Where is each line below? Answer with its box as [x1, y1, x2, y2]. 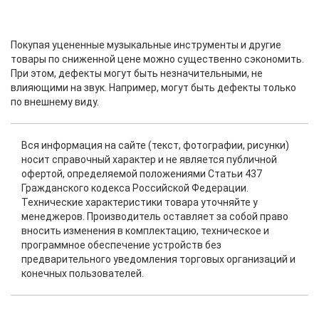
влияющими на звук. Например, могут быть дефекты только [11, 82, 296, 93]
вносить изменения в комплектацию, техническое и [21, 225, 269, 236]
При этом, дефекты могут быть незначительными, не [11, 68, 263, 79]
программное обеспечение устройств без [21, 239, 221, 251]
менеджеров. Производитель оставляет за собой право [21, 211, 288, 222]
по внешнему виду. [11, 96, 99, 108]
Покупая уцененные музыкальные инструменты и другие [11, 39, 281, 51]
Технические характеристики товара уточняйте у [21, 197, 258, 208]
